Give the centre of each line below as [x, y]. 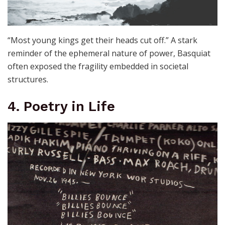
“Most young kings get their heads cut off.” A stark [102, 40]
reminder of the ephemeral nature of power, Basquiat [109, 53]
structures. [28, 80]
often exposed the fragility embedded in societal [98, 67]
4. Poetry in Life [61, 107]
